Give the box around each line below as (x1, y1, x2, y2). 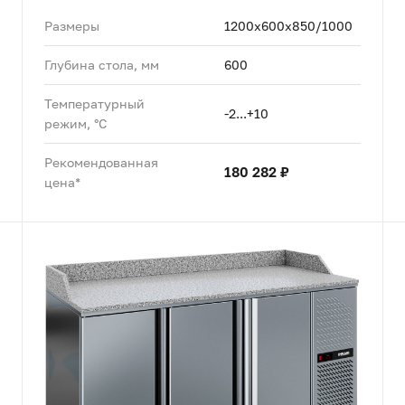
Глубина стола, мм (43, 56, 159, 72)
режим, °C (43, 115, 108, 131)
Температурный (43, 95, 145, 111)
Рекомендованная (43, 154, 158, 170)
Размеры (43, 17, 99, 33)
